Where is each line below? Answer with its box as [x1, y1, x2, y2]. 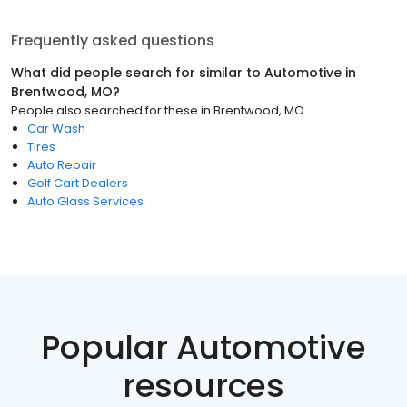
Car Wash [27, 120, 85, 137]
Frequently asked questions [11, 30, 214, 51]
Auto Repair [27, 156, 96, 174]
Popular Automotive [41, 324, 366, 371]
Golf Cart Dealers [27, 174, 128, 192]
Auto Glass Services [27, 193, 144, 210]
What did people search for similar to [11, 64, 264, 82]
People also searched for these [11, 102, 198, 119]
